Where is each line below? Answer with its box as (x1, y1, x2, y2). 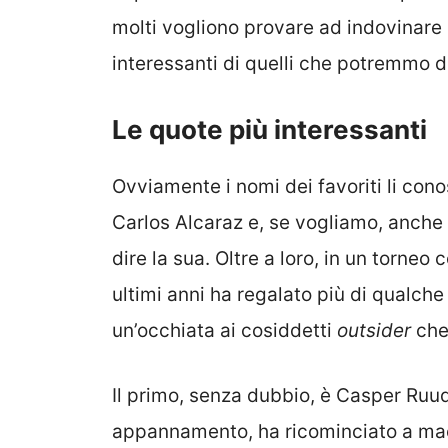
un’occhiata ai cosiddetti (112, 319, 337, 343)
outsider (337, 319, 411, 343)
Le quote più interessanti (112, 114, 427, 146)
